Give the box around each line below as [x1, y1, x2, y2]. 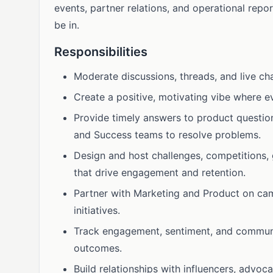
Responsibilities [54, 44, 147, 59]
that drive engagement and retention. [74, 166, 246, 179]
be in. [54, 19, 79, 31]
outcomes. [74, 242, 122, 254]
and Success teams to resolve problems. [74, 129, 261, 141]
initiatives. [74, 204, 120, 216]
